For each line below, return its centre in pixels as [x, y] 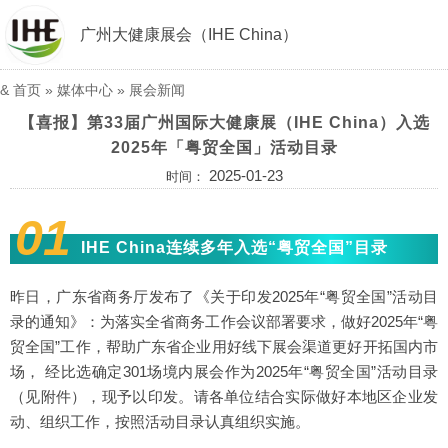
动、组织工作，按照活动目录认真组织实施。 [160, 421]
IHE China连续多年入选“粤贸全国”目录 [234, 247]
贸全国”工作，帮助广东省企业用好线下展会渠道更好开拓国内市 [224, 346]
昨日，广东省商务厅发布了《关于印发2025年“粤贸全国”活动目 [224, 296]
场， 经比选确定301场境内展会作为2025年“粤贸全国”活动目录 [224, 371]
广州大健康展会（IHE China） [189, 34]
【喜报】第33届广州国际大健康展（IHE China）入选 [224, 122]
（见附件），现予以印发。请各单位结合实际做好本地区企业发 [224, 396]
